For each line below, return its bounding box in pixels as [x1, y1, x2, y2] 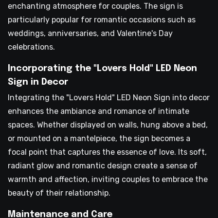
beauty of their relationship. [8, 188, 110, 198]
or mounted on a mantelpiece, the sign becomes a [8, 134, 190, 144]
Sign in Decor [8, 78, 68, 87]
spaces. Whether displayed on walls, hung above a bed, [8, 120, 208, 130]
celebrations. [8, 42, 55, 52]
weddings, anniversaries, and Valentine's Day [8, 29, 173, 38]
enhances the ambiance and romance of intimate [8, 107, 189, 116]
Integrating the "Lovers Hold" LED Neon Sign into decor [8, 93, 210, 103]
